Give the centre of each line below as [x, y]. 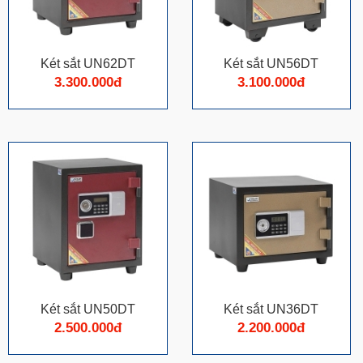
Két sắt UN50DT [88, 309]
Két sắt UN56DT [271, 63]
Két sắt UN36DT [271, 309]
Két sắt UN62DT [88, 63]
